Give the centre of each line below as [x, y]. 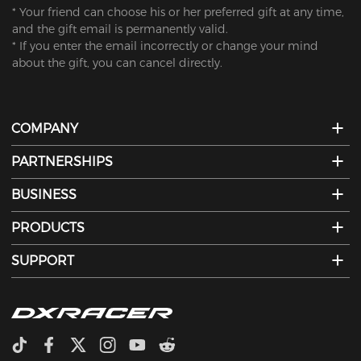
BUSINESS [44, 195]
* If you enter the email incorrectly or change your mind [165, 46]
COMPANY [45, 129]
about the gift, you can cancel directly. [117, 62]
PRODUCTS [48, 228]
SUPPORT [43, 261]
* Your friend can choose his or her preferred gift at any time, [178, 12]
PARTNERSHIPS [62, 162]
